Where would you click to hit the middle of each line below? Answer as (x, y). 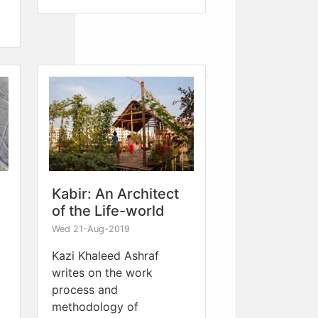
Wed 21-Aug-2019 (91, 229)
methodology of (95, 306)
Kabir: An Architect (115, 193)
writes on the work (102, 272)
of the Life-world (108, 210)
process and (85, 289)
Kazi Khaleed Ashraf (105, 255)
